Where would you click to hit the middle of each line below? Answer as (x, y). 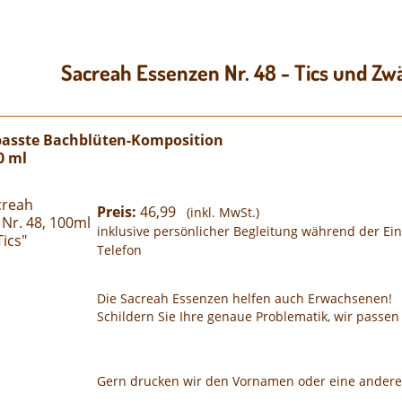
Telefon (119, 250)
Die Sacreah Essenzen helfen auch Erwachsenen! (245, 299)
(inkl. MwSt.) (219, 213)
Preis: (118, 212)
